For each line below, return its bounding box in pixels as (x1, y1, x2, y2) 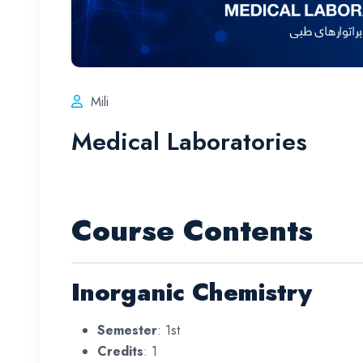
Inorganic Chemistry (71, 275, 312, 310)
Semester (97, 321, 157, 340)
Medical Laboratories (71, 124, 307, 160)
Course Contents (71, 209, 313, 253)
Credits (97, 342, 143, 361)
